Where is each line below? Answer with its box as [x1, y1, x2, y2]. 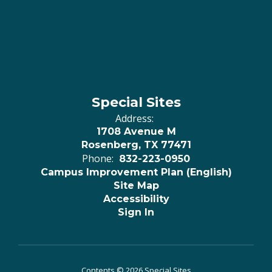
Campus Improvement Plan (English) [40, 166, 232, 178]
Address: [115, 112, 154, 125]
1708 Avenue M [96, 126, 176, 137]
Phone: [82, 152, 114, 165]
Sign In [118, 206, 154, 218]
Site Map [113, 180, 159, 191]
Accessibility [103, 193, 169, 205]
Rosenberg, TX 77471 [81, 139, 191, 151]
